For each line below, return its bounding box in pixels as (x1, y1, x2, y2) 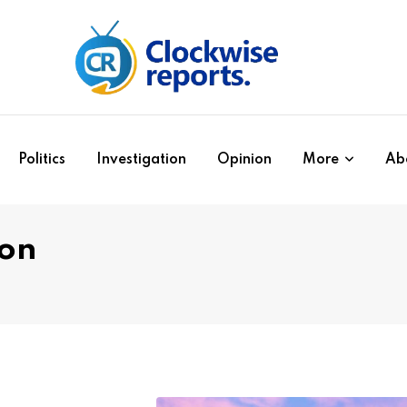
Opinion (217, 153, 272, 167)
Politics (18, 153, 65, 167)
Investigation (96, 153, 186, 167)
